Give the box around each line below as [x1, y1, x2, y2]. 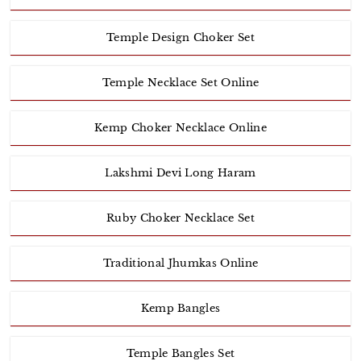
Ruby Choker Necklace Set [106, 211, 255, 226]
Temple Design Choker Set [106, 31, 255, 45]
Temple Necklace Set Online [102, 76, 259, 90]
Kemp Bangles [140, 301, 221, 316]
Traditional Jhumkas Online [102, 256, 259, 271]
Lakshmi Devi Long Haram [105, 166, 256, 180]
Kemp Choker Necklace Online [94, 121, 267, 135]
